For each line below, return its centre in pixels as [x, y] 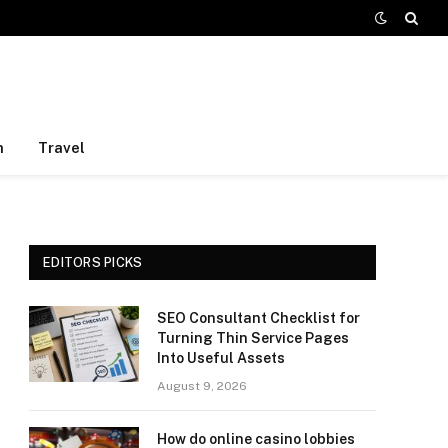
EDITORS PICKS [93, 262]
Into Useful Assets [221, 358]
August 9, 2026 [202, 386]
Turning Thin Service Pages [253, 338]
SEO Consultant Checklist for [258, 318]
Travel [61, 147]
